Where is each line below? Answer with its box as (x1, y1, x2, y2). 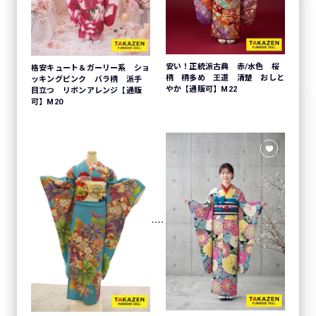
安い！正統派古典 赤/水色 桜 (165, 61, 280, 71)
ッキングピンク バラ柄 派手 (31, 74, 150, 84)
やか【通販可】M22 (165, 84, 238, 94)
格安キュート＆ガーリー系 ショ (31, 63, 150, 73)
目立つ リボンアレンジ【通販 (31, 85, 142, 95)
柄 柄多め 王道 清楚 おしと (165, 73, 285, 83)
